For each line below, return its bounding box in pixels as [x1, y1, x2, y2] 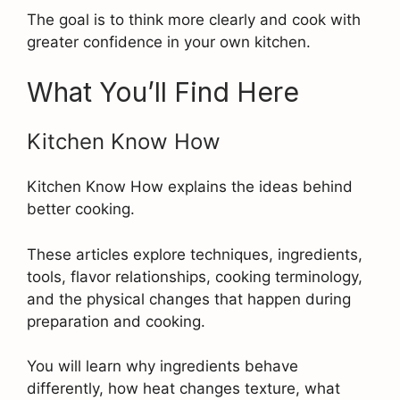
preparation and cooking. [27, 312, 205, 330]
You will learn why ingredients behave [27, 357, 298, 376]
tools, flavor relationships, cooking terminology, [27, 267, 362, 286]
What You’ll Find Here [27, 76, 299, 109]
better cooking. [27, 200, 135, 219]
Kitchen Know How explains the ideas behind [27, 178, 353, 196]
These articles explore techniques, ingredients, [27, 245, 362, 263]
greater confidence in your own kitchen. [27, 32, 311, 51]
